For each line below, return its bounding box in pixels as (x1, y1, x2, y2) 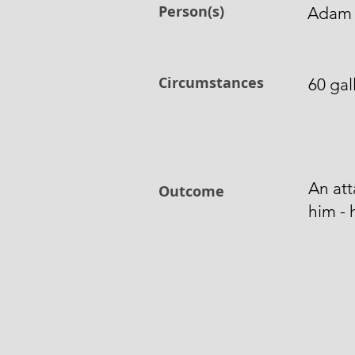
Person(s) (158, 2, 224, 21)
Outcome (158, 181, 224, 201)
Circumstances (158, 73, 264, 93)
